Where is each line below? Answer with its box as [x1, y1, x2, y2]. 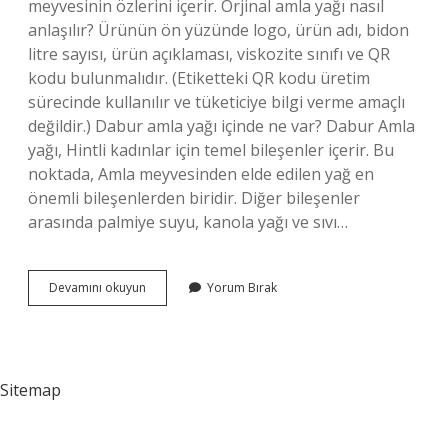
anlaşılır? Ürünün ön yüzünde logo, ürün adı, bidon [28, 19, 409, 41]
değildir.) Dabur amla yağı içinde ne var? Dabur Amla [28, 115, 415, 137]
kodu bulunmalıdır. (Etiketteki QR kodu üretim [28, 67, 370, 89]
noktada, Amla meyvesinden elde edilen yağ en [28, 163, 374, 185]
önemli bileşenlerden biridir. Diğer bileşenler [28, 187, 360, 209]
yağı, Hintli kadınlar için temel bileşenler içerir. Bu [28, 139, 394, 161]
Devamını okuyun [49, 279, 146, 296]
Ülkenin [145, 350, 187, 367]
